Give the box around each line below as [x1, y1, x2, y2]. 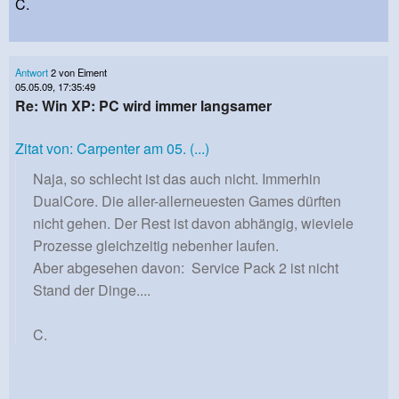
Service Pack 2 [191, 257, 287, 279]
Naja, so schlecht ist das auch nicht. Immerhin [33, 168, 321, 190]
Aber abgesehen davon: [33, 257, 191, 279]
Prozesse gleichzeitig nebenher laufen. [33, 235, 279, 256]
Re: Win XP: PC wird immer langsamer [15, 95, 272, 117]
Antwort [15, 65, 48, 80]
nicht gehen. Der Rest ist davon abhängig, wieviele [33, 213, 354, 234]
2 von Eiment [48, 65, 107, 80]
